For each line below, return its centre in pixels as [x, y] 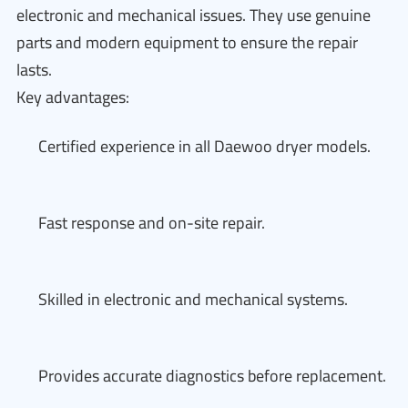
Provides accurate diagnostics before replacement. [212, 376]
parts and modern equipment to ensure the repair [187, 42]
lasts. [34, 70]
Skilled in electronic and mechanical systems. [193, 299]
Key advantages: [73, 97]
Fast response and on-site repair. [152, 223]
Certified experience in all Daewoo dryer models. [204, 146]
